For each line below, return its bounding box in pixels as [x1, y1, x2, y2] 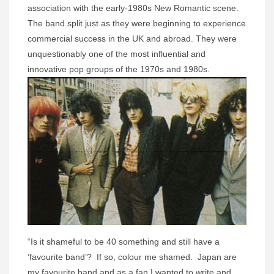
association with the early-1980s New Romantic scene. [28, 3, 239, 13]
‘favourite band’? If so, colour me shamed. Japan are [28, 252, 237, 262]
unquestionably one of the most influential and [28, 49, 206, 59]
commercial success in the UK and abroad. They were [28, 34, 237, 44]
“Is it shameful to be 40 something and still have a [28, 237, 220, 247]
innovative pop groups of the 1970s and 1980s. [28, 64, 210, 75]
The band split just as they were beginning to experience [28, 18, 246, 29]
